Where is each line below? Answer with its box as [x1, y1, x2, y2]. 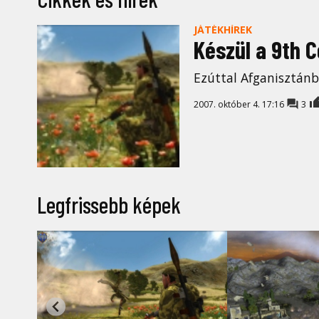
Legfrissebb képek [37, 191, 181, 219]
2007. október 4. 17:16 [194, 98, 286, 111]
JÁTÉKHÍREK [194, 23, 252, 37]
